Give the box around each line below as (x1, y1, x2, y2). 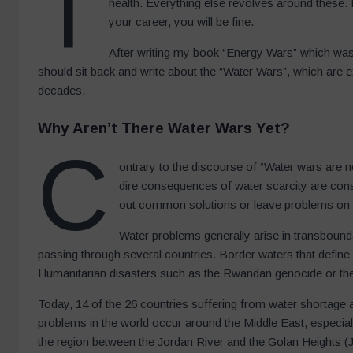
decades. (38, 84, 90, 98)
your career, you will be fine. (108, 15, 258, 29)
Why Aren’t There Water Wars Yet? (38, 120, 292, 137)
